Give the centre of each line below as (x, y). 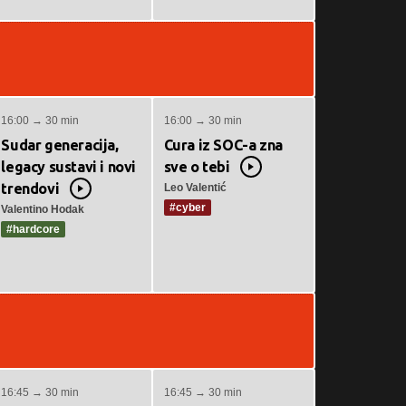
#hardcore (34, 229)
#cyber (187, 208)
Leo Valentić (195, 188)
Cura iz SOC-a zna (223, 145)
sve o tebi (197, 167)
